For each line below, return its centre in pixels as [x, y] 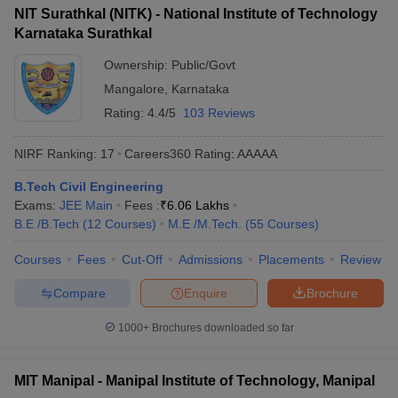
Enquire [206, 293]
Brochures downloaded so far [221, 328]
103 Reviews [219, 113]
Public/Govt [203, 65]
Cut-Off [142, 259]
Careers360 [158, 153]
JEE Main [86, 205]
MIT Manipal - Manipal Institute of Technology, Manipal [195, 381]
